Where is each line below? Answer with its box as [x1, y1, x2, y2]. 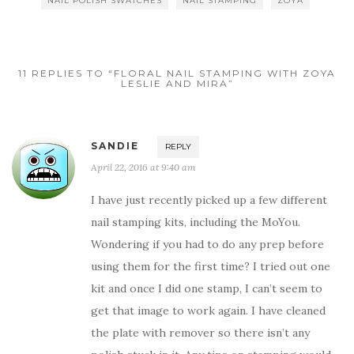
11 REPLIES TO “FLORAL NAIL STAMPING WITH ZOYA [18, 67, 336, 80]
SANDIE [91, 140, 139, 153]
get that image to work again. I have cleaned [91, 303, 326, 318]
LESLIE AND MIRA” [120, 77, 234, 90]
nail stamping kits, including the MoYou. [91, 215, 300, 230]
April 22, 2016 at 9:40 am [91, 161, 196, 174]
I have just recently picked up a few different [91, 193, 327, 208]
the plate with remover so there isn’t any [91, 326, 310, 341]
